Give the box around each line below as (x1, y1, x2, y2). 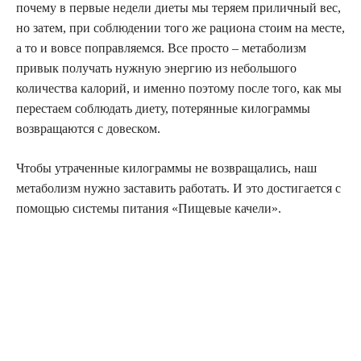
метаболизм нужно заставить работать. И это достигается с (16, 181, 341, 196)
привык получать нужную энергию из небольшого (16, 61, 297, 76)
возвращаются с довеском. (16, 122, 160, 136)
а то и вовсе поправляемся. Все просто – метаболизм (16, 41, 306, 56)
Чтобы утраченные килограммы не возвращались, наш (16, 161, 317, 176)
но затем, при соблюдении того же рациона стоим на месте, (16, 21, 345, 35)
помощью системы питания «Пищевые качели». (16, 201, 281, 216)
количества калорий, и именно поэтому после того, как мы (16, 81, 342, 96)
